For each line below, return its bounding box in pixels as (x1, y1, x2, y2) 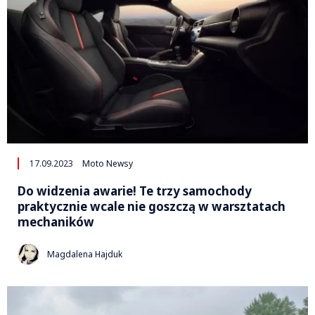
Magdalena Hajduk (47, 248, 122, 261)
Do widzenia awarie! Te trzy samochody (18, 182, 252, 199)
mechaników (18, 213, 94, 230)
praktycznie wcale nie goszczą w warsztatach (18, 198, 285, 214)
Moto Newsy (82, 157, 133, 169)
